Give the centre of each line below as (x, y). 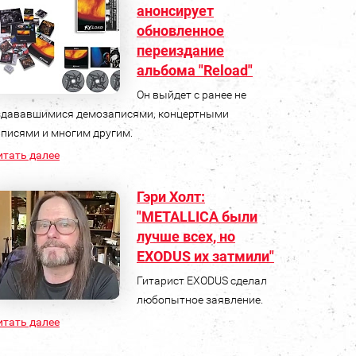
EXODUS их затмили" (205, 256)
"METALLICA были (197, 216)
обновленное (180, 30)
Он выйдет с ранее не (191, 94)
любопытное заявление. (199, 299)
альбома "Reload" (194, 70)
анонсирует (175, 10)
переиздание (180, 50)
